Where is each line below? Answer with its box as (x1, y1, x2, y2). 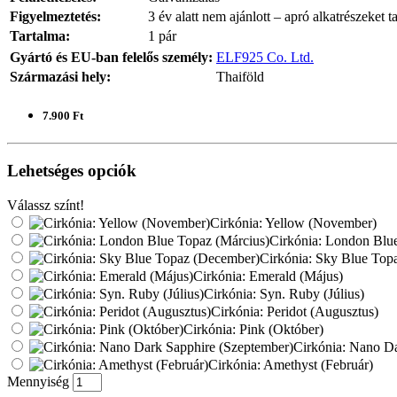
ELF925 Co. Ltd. (216, 49, 314, 65)
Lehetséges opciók (7, 160, 136, 180)
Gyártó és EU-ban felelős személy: (10, 49, 213, 65)
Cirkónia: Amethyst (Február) (208, 356, 373, 372)
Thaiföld (216, 68, 264, 84)
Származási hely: (10, 68, 111, 84)
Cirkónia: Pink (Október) (183, 321, 323, 337)
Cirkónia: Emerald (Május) (193, 268, 343, 284)
